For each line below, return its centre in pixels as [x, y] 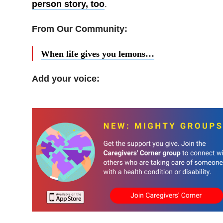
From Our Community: [79, 29]
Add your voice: [65, 78]
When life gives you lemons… [97, 54]
